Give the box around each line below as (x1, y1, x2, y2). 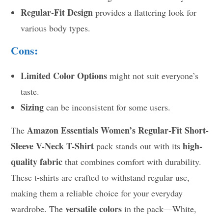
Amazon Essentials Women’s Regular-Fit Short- (27, 123, 209, 137)
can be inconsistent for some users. (44, 101, 171, 113)
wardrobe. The (11, 202, 66, 215)
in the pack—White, (122, 202, 197, 215)
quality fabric (11, 155, 63, 168)
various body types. (21, 22, 91, 34)
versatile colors (65, 202, 122, 215)
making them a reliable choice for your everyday (11, 187, 183, 199)
